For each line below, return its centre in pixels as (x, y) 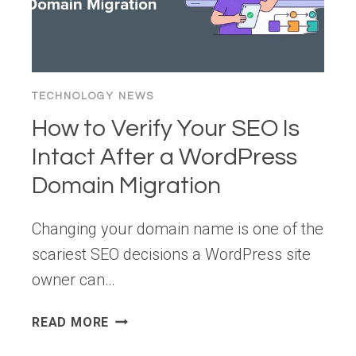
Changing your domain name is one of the (178, 229)
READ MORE (71, 323)
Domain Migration (126, 186)
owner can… (74, 280)
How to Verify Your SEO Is (166, 129)
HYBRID (133, 48)
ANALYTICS (145, 68)
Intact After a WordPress (164, 157)
